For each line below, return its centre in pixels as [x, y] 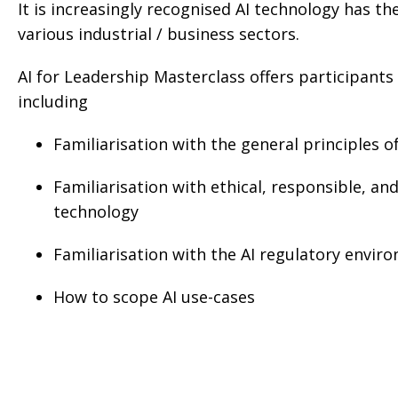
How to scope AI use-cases [154, 297]
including [53, 102]
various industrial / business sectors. [159, 34]
